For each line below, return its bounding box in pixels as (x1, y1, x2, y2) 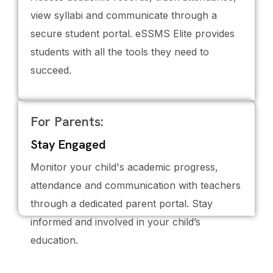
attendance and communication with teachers (30, 179, 241, 191)
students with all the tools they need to (30, 46, 209, 58)
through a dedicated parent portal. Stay (30, 197, 213, 210)
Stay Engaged (30, 136, 106, 152)
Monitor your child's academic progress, (30, 161, 218, 173)
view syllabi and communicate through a (30, 9, 217, 21)
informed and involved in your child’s (30, 216, 200, 228)
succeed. (30, 64, 71, 76)
